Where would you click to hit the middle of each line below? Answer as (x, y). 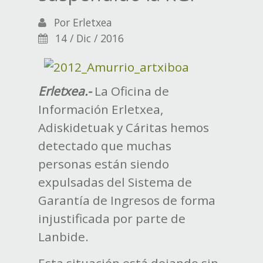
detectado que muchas (104, 145)
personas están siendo (103, 163)
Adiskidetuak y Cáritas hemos (123, 127)
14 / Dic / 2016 (88, 38)
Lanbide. (63, 236)
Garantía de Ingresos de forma (127, 200)
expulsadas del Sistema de (115, 182)
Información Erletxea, (100, 109)
